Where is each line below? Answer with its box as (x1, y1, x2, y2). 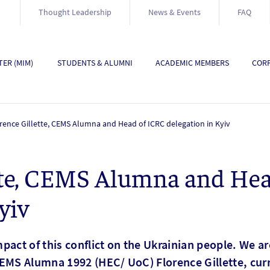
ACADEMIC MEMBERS (155, 57, 229, 68)
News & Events (148, 6, 201, 17)
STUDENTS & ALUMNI (57, 57, 133, 68)
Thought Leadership (39, 6, 111, 17)
